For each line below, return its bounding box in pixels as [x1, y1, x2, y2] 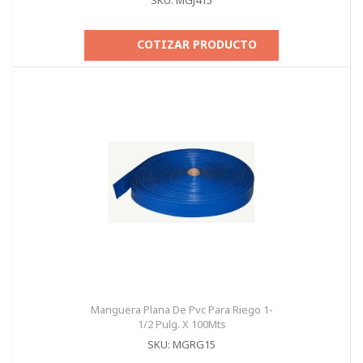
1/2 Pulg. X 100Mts [137, 317, 226, 331]
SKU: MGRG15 [147, 337, 216, 352]
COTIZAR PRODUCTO [137, 36, 257, 52]
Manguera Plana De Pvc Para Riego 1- [90, 302, 273, 317]
